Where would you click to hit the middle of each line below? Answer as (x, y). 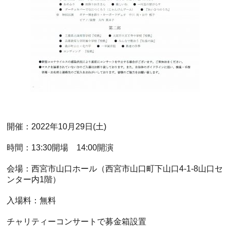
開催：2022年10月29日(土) (57, 127)
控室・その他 (180, 102)
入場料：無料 (32, 201)
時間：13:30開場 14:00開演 (60, 148)
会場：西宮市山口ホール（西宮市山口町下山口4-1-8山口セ (115, 169)
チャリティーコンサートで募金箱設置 (77, 222)
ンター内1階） (34, 180)
